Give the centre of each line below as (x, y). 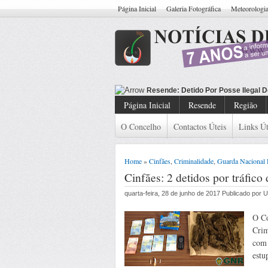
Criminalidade (194, 161)
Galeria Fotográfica (194, 8)
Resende (202, 105)
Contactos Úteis (200, 127)
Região (246, 105)
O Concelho (141, 127)
